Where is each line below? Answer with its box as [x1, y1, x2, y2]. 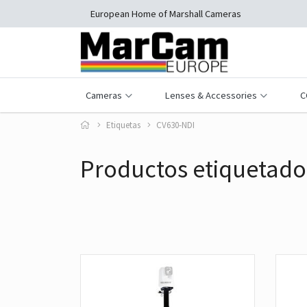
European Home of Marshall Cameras [90, 7, 241, 20]
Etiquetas [106, 119, 140, 131]
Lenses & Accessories [164, 88, 257, 101]
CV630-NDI [156, 119, 195, 131]
